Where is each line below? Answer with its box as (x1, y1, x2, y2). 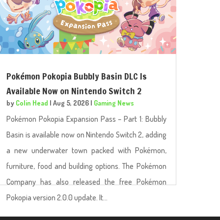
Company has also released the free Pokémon (6, 177, 166, 187)
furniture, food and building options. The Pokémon (6, 161, 166, 171)
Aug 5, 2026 (53, 99, 89, 108)
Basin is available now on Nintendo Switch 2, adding (6, 130, 166, 140)
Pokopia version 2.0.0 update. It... (6, 192, 108, 203)
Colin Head (16, 99, 49, 108)
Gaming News (94, 99, 135, 108)
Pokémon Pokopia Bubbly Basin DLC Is (6, 70, 147, 83)
